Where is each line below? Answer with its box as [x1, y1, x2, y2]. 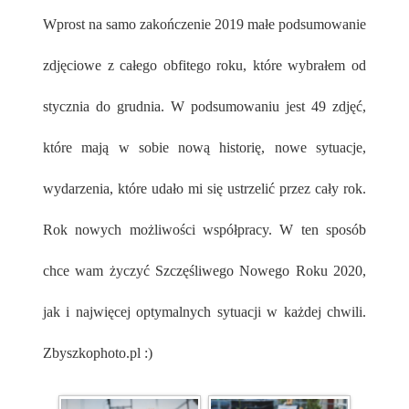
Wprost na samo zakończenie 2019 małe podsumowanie [43, 16, 57, 33]
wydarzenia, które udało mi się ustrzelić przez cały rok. [43, 181, 366, 197]
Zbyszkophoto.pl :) [43, 345, 152, 362]
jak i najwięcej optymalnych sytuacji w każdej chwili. [43, 304, 366, 320]
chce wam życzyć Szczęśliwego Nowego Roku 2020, [43, 263, 366, 279]
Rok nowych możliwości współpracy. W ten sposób [43, 222, 366, 238]
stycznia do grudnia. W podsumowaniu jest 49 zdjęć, [43, 99, 366, 115]
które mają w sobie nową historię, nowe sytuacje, [43, 140, 366, 156]
